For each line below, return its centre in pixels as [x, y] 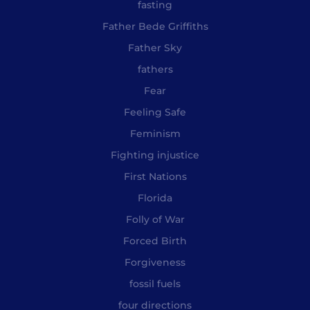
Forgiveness [155, 262]
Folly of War [155, 219]
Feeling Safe [155, 112]
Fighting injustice [155, 155]
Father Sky [155, 47]
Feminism [155, 133]
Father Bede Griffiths [155, 26]
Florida [155, 198]
